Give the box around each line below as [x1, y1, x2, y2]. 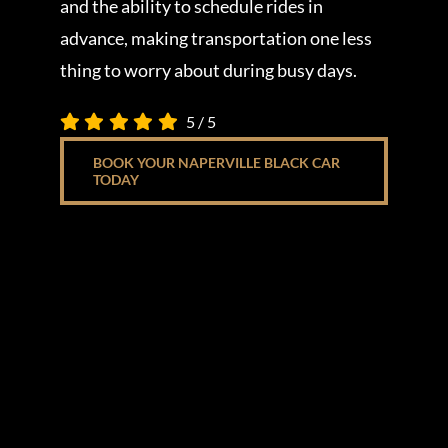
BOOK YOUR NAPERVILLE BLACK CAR [92, 154, 340, 172]
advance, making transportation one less [59, 27, 372, 50]
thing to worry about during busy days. [59, 59, 357, 82]
